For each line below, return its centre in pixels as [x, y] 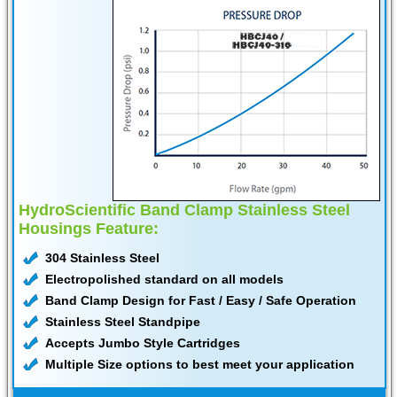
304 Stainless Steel [102, 258]
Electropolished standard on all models [164, 280]
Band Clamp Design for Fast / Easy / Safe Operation [201, 301]
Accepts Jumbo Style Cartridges [143, 343]
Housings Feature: [89, 229]
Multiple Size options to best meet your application [200, 365]
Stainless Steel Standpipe [123, 322]
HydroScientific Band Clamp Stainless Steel [184, 210]
